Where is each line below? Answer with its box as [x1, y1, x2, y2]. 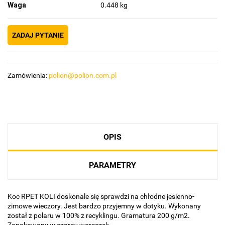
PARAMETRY [89, 160, 136, 170]
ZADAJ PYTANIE [12, 31, 64, 40]
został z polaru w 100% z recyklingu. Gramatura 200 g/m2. [8, 211, 190, 220]
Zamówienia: [8, 71, 49, 80]
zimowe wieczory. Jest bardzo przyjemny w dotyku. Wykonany [8, 202, 201, 210]
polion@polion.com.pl [49, 71, 117, 80]
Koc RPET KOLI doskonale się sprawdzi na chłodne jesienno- [8, 192, 194, 201]
